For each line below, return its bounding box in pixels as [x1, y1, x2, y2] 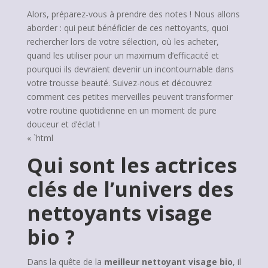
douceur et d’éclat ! [26, 118, 100, 130]
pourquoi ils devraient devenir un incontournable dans [26, 63, 234, 75]
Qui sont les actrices [26, 151, 237, 179]
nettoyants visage [26, 199, 212, 227]
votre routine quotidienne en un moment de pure [26, 105, 217, 116]
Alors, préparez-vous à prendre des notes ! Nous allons [26, 8, 240, 20]
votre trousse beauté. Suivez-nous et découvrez [26, 77, 212, 89]
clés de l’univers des [26, 175, 233, 203]
